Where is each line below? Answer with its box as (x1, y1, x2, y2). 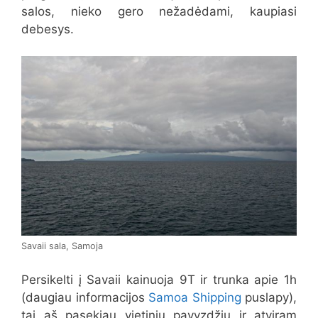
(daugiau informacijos (21, 290, 148, 305)
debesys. (21, 21, 74, 36)
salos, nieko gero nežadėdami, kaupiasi (21, 4, 297, 18)
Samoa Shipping (148, 290, 241, 305)
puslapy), (241, 290, 297, 305)
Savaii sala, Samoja (21, 241, 103, 252)
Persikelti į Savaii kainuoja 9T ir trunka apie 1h (21, 272, 297, 287)
